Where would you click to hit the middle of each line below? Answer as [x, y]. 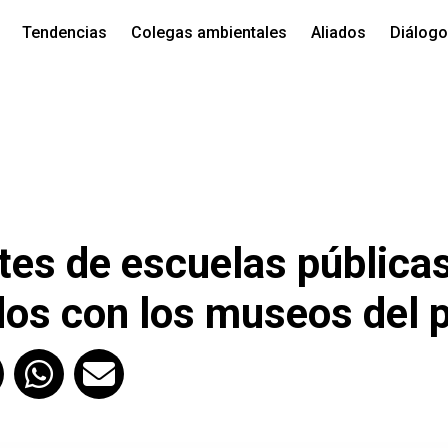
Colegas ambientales [208, 32]
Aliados [338, 32]
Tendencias [64, 32]
